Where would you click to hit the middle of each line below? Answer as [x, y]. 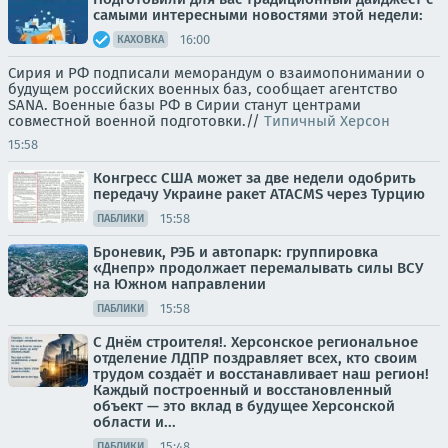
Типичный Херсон [327, 121]
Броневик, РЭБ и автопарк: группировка [235, 252]
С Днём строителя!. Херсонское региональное [255, 342]
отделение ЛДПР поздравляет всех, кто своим [255, 358]
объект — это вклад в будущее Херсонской [244, 406]
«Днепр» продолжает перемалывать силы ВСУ [258, 268]
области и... [134, 422]
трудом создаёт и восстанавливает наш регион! [261, 374]
